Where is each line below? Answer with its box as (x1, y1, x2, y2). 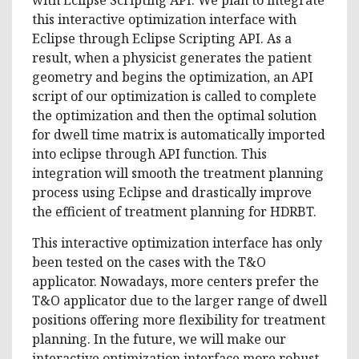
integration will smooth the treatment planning (32, 163, 324, 182)
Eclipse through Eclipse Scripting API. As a (32, 29, 292, 47)
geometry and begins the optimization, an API (32, 67, 313, 86)
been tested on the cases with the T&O (32, 252, 266, 271)
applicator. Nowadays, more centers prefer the (32, 272, 319, 290)
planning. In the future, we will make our (32, 329, 286, 348)
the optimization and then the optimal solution (32, 106, 317, 124)
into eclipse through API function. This (32, 144, 267, 163)
